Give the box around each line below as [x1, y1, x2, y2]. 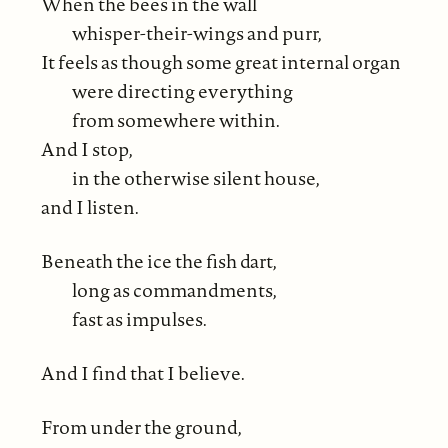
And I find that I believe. [40, 360, 245, 387]
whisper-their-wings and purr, [71, 20, 322, 47]
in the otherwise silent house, [71, 165, 320, 192]
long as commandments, [71, 277, 277, 304]
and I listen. [40, 194, 139, 221]
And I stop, [40, 136, 133, 163]
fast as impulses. [71, 306, 207, 333]
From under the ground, [40, 414, 242, 441]
